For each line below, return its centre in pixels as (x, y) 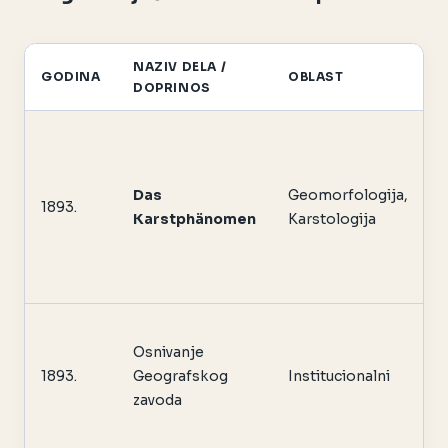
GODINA (71, 77)
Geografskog (180, 376)
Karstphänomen (194, 219)
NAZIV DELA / (180, 67)
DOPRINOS (172, 88)
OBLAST (316, 77)
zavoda (157, 400)
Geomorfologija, (348, 195)
